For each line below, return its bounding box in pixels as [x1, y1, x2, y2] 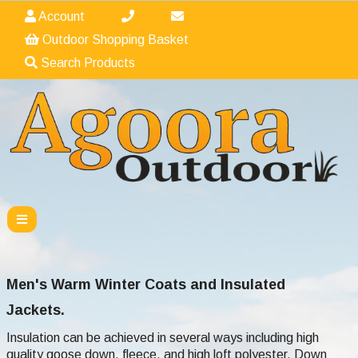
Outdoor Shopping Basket [39, 33, 189, 46]
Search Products [38, 56, 135, 70]
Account [36, 10, 85, 23]
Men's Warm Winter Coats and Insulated [6, 276, 285, 293]
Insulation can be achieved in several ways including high [6, 331, 319, 345]
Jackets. [6, 302, 65, 319]
